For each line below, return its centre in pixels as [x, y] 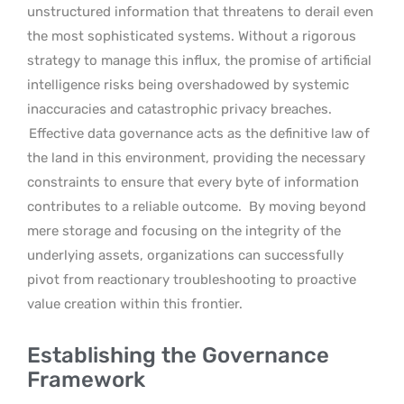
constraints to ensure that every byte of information [193, 182]
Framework [86, 379]
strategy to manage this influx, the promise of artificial [199, 60]
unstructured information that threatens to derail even [200, 11]
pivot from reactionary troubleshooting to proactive [192, 279]
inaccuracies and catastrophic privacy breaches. [179, 109]
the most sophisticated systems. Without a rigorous [192, 36]
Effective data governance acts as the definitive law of [199, 133]
